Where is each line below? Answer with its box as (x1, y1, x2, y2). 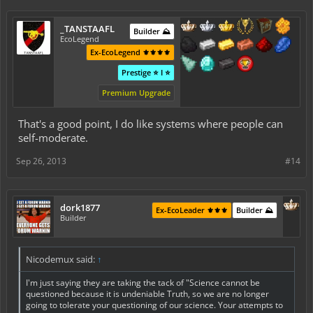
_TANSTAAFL (60, 22, 115, 36)
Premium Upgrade (101, 87, 170, 99)
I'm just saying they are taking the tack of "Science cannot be (26, 277, 260, 289)
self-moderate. (18, 131, 88, 145)
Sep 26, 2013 (16, 155, 66, 168)
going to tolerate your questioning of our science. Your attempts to (26, 299, 283, 312)
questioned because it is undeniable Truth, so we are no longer (26, 288, 269, 300)
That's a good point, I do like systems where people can (18, 117, 283, 131)
